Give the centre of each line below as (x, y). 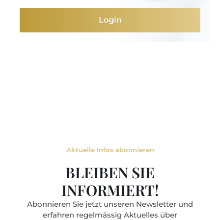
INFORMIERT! (110, 190)
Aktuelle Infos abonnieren (110, 150)
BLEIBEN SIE (110, 172)
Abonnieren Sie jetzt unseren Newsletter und (110, 204)
